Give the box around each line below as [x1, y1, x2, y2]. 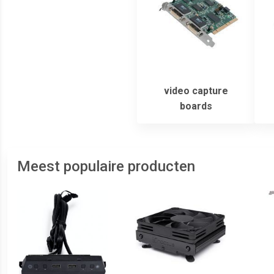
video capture [163, 85, 228, 97]
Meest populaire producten [17, 158, 195, 175]
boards [179, 100, 212, 112]
